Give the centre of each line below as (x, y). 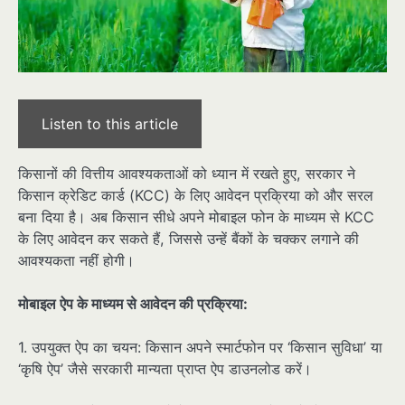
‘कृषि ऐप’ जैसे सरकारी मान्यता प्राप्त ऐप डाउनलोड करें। (165, 369)
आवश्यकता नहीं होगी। (76, 260)
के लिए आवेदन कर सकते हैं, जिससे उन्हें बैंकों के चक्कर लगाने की (188, 238)
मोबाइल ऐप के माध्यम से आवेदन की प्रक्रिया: (133, 303)
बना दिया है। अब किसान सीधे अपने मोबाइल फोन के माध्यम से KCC (196, 217)
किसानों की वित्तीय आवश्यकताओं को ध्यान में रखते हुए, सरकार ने (187, 173)
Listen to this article (110, 123)
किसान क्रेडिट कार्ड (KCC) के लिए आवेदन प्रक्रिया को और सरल (196, 195)
